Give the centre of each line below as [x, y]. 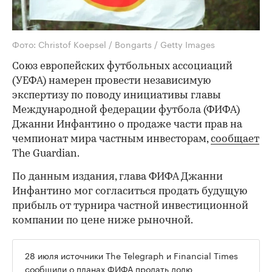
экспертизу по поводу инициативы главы [117, 96]
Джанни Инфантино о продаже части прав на [127, 125]
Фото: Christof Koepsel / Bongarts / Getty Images [114, 44]
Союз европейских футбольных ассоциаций [122, 67]
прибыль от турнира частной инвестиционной [130, 206]
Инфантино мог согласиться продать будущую [130, 192]
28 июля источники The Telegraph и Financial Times [131, 255]
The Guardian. [46, 154]
